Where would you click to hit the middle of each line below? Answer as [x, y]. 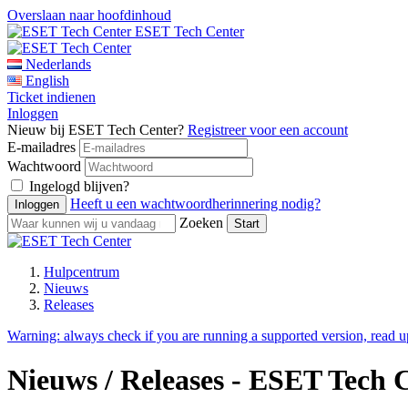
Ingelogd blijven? [79, 186]
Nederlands [58, 64]
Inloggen [33, 113]
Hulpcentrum [82, 272]
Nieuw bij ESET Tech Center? [97, 130]
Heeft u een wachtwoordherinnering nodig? [195, 204]
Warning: [36, 336]
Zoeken [201, 223]
